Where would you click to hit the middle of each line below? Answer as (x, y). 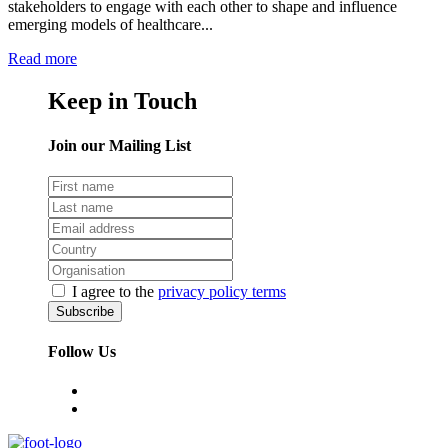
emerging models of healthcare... (110, 25)
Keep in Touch (122, 101)
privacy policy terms (222, 291)
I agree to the (115, 291)
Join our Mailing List (119, 145)
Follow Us (82, 352)
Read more (42, 59)
